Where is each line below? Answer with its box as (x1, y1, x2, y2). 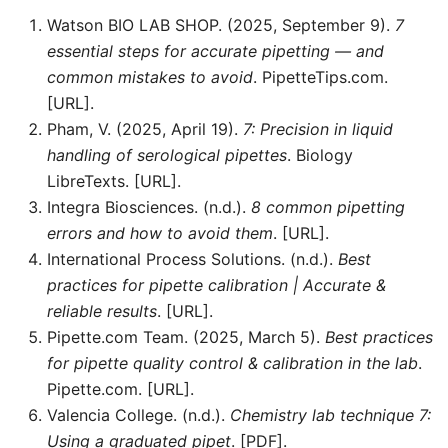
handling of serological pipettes (47, 145, 287, 166)
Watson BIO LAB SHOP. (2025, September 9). (47, 15, 395, 36)
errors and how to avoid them (47, 223, 273, 244)
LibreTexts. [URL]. (47, 171, 181, 192)
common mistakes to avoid (47, 67, 253, 88)
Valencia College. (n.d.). (47, 405, 230, 426)
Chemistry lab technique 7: (230, 405, 431, 426)
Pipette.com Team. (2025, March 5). (47, 327, 325, 348)
